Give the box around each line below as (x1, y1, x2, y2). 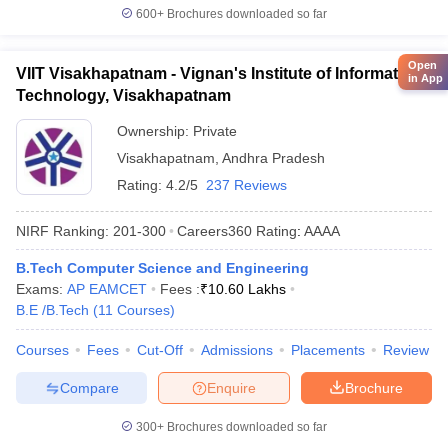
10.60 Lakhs (208, 281, 286, 297)
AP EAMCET (67, 281, 147, 297)
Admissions (201, 342, 273, 358)
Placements (291, 342, 365, 358)
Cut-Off (137, 342, 183, 358)
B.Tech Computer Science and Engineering (16, 260, 309, 276)
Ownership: (117, 123, 193, 139)
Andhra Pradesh (222, 150, 325, 166)
